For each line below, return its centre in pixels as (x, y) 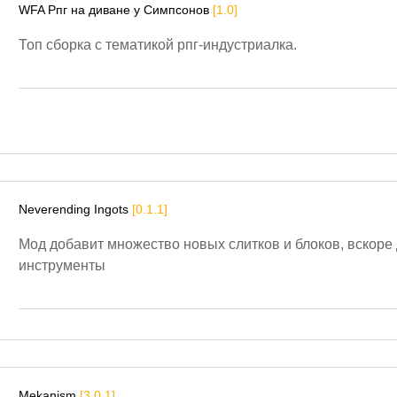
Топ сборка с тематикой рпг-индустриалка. (158, 45)
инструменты (62, 266)
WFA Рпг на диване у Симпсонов (116, 10)
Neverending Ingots (75, 210)
